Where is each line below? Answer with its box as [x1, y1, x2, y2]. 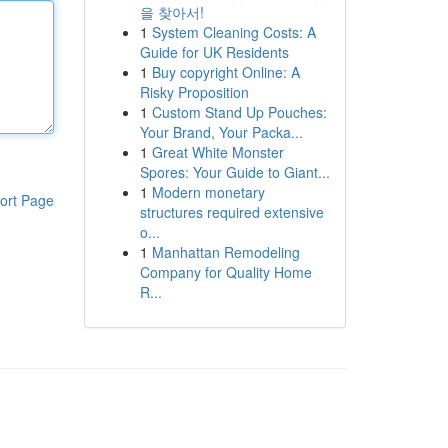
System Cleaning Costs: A [151, 22, 316, 42]
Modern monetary [151, 182, 265, 202]
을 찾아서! [139, 2, 204, 22]
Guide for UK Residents [139, 42, 289, 62]
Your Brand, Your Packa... [139, 122, 303, 142]
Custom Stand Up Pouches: [151, 102, 327, 122]
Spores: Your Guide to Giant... [139, 162, 330, 182]
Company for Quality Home [139, 262, 312, 282]
